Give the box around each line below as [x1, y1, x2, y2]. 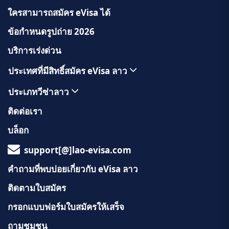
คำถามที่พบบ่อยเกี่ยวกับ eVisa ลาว [8, 163, 138, 175]
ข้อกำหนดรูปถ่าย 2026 [8, 25, 95, 37]
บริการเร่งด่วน [8, 44, 61, 56]
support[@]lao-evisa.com [24, 144, 131, 156]
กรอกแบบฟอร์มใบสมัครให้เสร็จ [8, 200, 124, 213]
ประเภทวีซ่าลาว [8, 85, 71, 98]
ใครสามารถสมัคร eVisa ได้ [8, 6, 110, 18]
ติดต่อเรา [8, 105, 42, 117]
